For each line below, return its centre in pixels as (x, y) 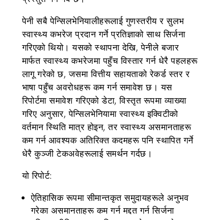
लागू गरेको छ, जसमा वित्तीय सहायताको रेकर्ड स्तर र (106, 74)
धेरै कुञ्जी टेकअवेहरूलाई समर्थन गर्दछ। (87, 153)
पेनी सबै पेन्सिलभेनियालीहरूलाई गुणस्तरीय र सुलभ (103, 21)
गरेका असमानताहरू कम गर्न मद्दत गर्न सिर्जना (102, 210)
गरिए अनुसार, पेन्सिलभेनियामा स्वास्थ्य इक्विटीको (100, 113)
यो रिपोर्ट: (37, 175)
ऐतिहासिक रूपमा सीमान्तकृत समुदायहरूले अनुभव (110, 197)
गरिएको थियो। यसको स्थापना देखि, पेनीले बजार (100, 47)
